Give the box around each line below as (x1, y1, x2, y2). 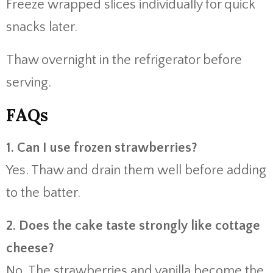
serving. (6, 75, 51, 90)
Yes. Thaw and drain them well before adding (6, 163, 266, 178)
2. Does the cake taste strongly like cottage (6, 218, 260, 233)
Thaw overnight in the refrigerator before (6, 52, 242, 68)
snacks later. (6, 19, 77, 35)
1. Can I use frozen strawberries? (6, 140, 197, 155)
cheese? (6, 241, 54, 256)
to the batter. (6, 185, 80, 200)
